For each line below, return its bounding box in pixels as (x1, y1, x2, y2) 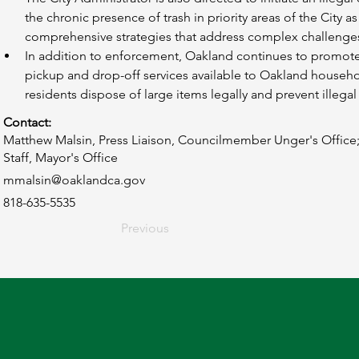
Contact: (3, 115, 51, 130)
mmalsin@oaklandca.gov (3, 172, 145, 188)
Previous (121, 220, 169, 236)
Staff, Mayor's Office (3, 150, 118, 165)
